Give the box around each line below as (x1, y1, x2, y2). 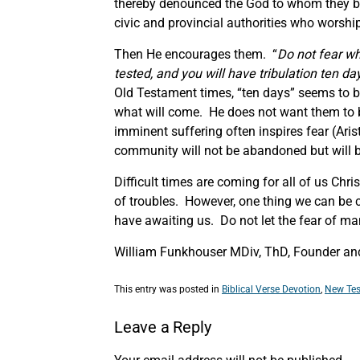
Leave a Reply (114, 317, 211, 337)
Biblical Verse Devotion (222, 283, 321, 295)
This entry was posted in (114, 283, 222, 295)
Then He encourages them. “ (114, 46, 277, 62)
